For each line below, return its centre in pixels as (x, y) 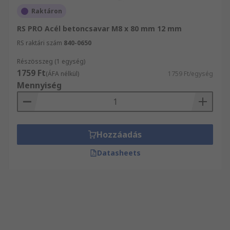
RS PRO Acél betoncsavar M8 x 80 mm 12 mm (99, 28)
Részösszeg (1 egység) (51, 61)
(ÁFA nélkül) (62, 74)
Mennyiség (39, 85)
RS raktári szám (40, 43)
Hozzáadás (119, 135)
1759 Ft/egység (190, 74)
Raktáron (47, 11)
